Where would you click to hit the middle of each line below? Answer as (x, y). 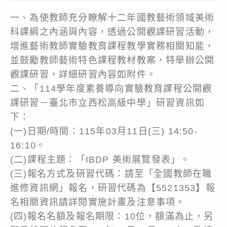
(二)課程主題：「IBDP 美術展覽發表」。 (100, 159)
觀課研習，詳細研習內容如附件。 (83, 74)
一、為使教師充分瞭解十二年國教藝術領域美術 (112, 17)
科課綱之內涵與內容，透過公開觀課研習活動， (112, 32)
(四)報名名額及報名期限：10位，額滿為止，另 (112, 216)
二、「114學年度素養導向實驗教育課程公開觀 (111, 88)
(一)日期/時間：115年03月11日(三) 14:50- (104, 131)
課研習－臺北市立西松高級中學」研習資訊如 (108, 103)
